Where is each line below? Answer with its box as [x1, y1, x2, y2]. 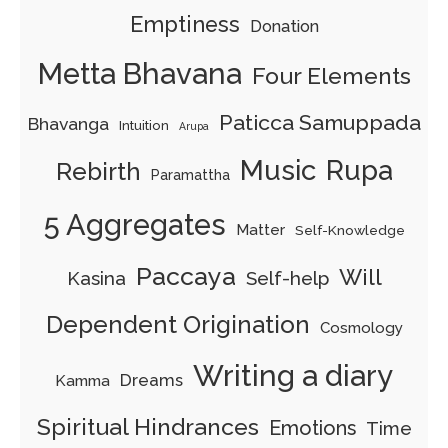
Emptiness [129, 12, 240, 38]
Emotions [268, 416, 356, 441]
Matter [235, 221, 285, 240]
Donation [249, 16, 319, 37]
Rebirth [55, 157, 141, 187]
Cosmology [319, 319, 403, 338]
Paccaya [135, 262, 236, 292]
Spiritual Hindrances [36, 413, 259, 441]
